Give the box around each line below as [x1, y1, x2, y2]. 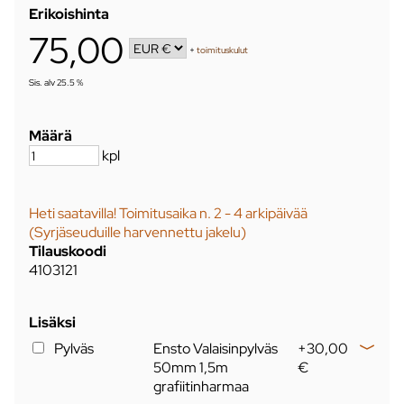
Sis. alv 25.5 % [29, 76, 83, 88]
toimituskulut [197, 44, 249, 57]
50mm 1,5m [153, 357, 229, 377]
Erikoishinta [29, 4, 109, 23]
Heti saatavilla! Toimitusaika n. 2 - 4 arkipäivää [29, 203, 308, 223]
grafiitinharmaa [153, 376, 250, 396]
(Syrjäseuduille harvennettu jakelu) [29, 222, 246, 242]
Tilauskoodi [29, 241, 106, 261]
